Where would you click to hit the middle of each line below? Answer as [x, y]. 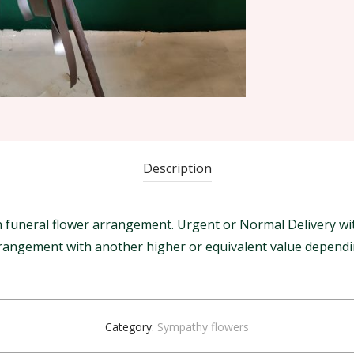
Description [177, 169]
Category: [131, 327]
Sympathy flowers [203, 327]
